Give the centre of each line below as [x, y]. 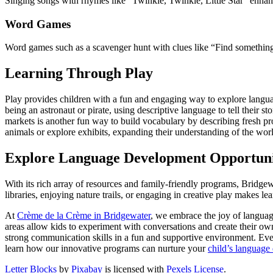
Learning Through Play [79, 73]
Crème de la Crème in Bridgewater [84, 215]
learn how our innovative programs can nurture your [106, 248]
